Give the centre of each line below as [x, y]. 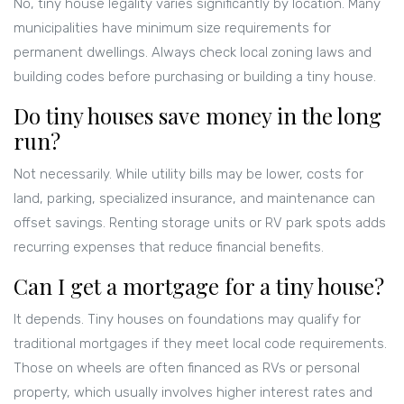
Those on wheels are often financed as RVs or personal [187, 368]
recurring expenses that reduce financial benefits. [169, 248]
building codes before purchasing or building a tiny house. [195, 77]
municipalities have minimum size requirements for [172, 28]
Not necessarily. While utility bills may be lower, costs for [188, 174]
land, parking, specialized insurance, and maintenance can [194, 199]
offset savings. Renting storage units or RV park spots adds [200, 223]
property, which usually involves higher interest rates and [193, 393]
